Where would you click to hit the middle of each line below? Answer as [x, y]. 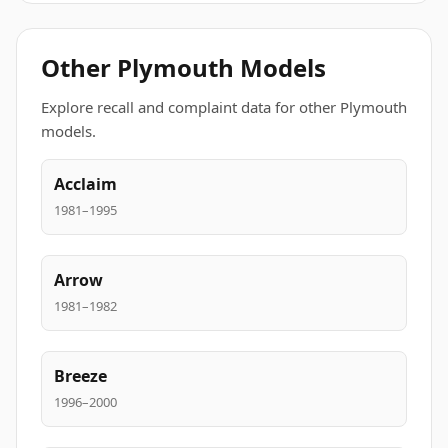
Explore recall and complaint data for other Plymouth [224, 107]
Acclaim [85, 184]
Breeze [80, 376]
